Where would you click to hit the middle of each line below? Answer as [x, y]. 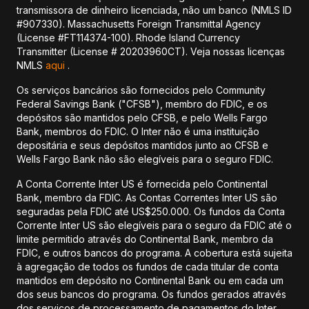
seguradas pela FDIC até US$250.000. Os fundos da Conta [151, 211]
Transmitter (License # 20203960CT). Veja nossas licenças [151, 51]
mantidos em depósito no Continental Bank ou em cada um [150, 280]
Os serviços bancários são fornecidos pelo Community [141, 90]
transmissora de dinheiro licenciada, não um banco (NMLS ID [154, 10]
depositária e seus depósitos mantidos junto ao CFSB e [142, 145]
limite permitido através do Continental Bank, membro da [145, 239]
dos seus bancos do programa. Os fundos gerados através [151, 294]
